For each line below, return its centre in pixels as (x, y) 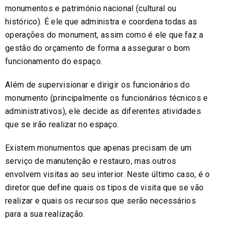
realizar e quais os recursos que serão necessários (101, 201)
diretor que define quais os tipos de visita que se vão (105, 188)
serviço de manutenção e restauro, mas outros (91, 161)
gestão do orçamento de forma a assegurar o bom (98, 48)
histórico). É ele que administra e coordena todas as (101, 22)
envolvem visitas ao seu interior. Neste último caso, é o (108, 175)
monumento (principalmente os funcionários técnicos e (107, 98)
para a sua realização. (45, 214)
